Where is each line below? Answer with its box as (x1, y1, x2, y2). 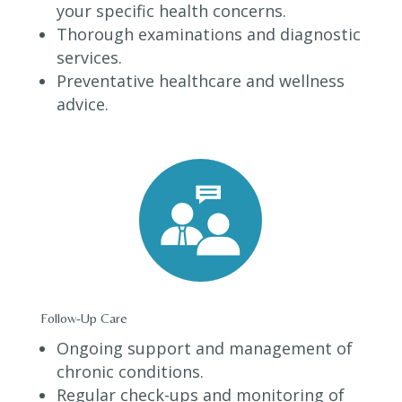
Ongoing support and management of (56, 337, 353, 360)
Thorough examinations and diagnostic (56, 23, 361, 46)
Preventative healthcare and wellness (56, 70, 345, 92)
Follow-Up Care (39, 310, 127, 327)
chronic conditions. (56, 361, 204, 383)
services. (56, 47, 122, 69)
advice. (56, 93, 109, 116)
